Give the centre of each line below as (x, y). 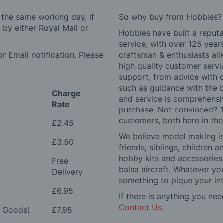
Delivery (67, 172)
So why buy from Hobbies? (170, 17)
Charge (66, 93)
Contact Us (140, 207)
